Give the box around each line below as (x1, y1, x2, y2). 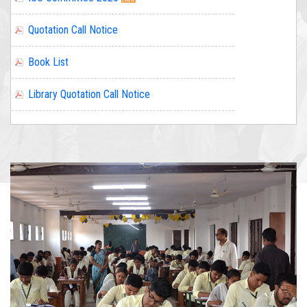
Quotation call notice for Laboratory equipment (28, 87, 228, 101)
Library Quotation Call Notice (28, 55, 150, 69)
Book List (28, 23, 69, 36)
